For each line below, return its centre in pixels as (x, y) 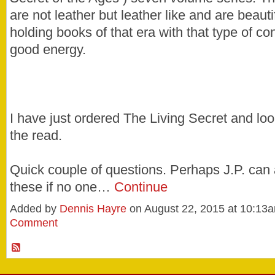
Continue (141, 187)
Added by (35, 209)
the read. (36, 135)
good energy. (48, 49)
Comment (34, 223)
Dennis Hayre (93, 209)
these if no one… (62, 187)
